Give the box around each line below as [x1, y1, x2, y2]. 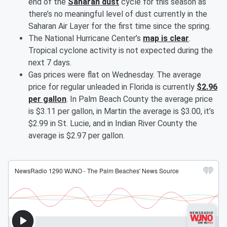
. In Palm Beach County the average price [66, 94, 213, 104]
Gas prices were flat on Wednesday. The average [28, 70, 201, 80]
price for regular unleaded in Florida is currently [28, 82, 197, 92]
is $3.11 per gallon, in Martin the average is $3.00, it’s [28, 106, 214, 116]
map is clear [143, 33, 189, 43]
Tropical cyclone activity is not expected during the [28, 46, 213, 55]
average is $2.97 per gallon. [28, 131, 127, 140]
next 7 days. [28, 58, 73, 67]
